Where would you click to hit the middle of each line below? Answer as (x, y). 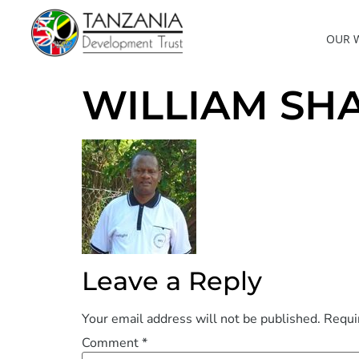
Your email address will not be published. (201, 319)
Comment (112, 343)
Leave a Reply (172, 281)
